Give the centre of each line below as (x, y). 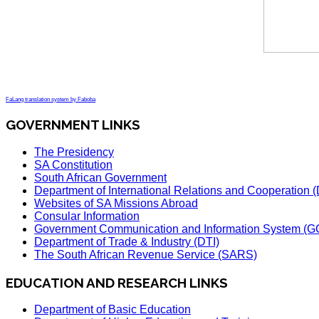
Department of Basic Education (113, 310)
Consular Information (87, 216)
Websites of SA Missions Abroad (116, 203)
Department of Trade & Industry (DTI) (127, 241)
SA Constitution (73, 164)
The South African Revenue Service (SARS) (146, 254)
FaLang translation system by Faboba (51, 99)
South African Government (100, 177)
